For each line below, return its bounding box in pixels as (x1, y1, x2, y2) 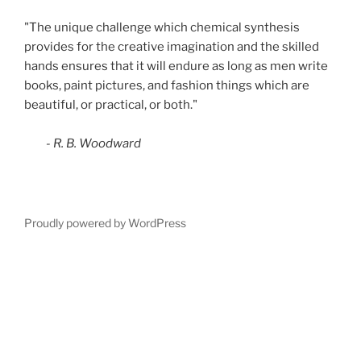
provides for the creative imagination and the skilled (24, 39, 319, 54)
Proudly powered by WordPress (24, 215, 186, 230)
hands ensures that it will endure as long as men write (24, 58, 328, 73)
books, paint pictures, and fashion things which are (24, 77, 309, 93)
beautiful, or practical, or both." (24, 97, 197, 112)
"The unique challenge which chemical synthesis (24, 19, 300, 35)
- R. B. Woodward (24, 135, 141, 151)
